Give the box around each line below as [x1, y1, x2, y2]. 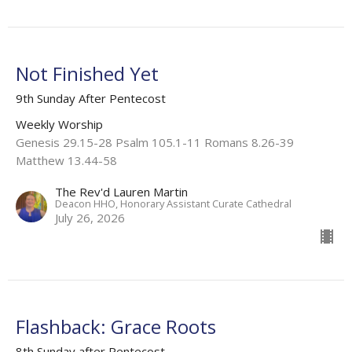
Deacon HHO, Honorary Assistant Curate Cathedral [55, 196, 291, 211]
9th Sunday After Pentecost [16, 90, 166, 107]
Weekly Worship [16, 116, 103, 133]
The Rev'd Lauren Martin [55, 184, 188, 200]
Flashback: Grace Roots [16, 313, 216, 340]
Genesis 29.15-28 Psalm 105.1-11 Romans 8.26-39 [16, 134, 294, 151]
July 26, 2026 [55, 210, 125, 226]
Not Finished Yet [16, 60, 159, 87]
